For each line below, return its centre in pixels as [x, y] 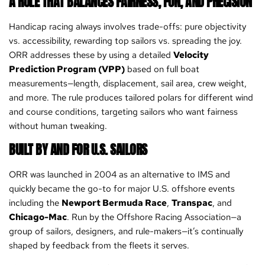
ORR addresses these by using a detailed [91, 55]
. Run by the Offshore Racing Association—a [154, 217]
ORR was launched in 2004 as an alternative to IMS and [119, 175]
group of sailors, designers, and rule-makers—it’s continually [126, 232]
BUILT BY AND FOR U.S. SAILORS [78, 150]
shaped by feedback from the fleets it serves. [99, 246]
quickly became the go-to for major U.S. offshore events [122, 189]
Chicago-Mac [38, 217]
